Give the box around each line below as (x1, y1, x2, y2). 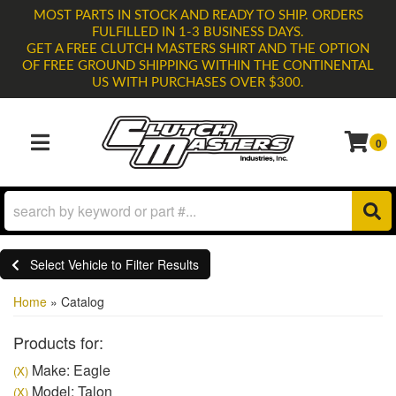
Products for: (13, 331, 103, 354)
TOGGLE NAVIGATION (39, 146, 134, 159)
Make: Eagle (28, 360, 110, 380)
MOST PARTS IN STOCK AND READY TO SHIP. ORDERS (33, 9, 363, 22)
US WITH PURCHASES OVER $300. (92, 76, 304, 89)
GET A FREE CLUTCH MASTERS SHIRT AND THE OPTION (27, 42, 369, 56)
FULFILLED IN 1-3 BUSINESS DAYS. (92, 26, 304, 39)
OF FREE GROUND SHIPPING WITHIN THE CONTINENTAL (22, 59, 374, 72)
